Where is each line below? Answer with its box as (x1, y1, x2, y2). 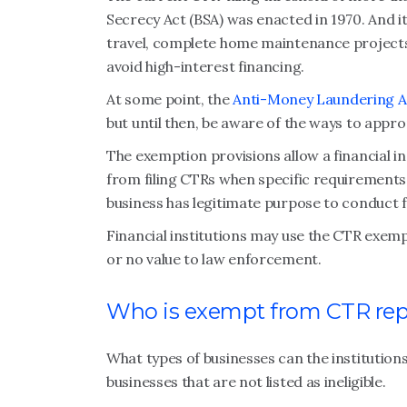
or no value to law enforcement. (106, 250, 322, 268)
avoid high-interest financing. (106, 57, 304, 75)
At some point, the (106, 90, 233, 108)
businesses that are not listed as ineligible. (106, 372, 386, 391)
